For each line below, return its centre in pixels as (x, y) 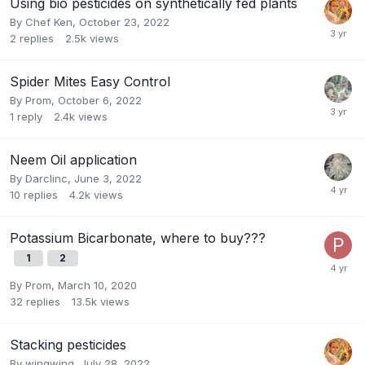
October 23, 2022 (124, 22)
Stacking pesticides (68, 345)
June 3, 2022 (108, 179)
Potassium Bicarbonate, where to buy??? (138, 238)
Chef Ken (49, 22)
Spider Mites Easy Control (90, 82)
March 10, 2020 (97, 286)
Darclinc (46, 179)
